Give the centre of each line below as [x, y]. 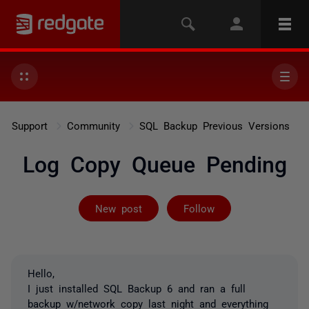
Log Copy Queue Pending [154, 163]
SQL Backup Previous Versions [214, 125]
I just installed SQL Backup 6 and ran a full [137, 288]
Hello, [41, 273]
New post [118, 208]
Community [93, 125]
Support [29, 125]
